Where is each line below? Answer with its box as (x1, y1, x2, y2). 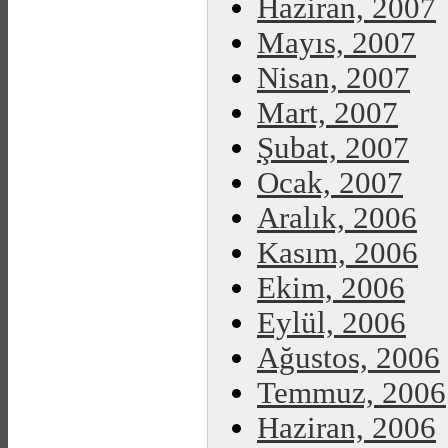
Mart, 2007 (257, 96, 398, 130)
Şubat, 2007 (257, 131, 409, 165)
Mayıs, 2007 (257, 26, 416, 60)
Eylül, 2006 (257, 306, 406, 340)
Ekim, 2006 (257, 271, 405, 305)
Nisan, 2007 (257, 61, 410, 95)
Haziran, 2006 (257, 411, 436, 445)
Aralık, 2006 (257, 201, 417, 235)
